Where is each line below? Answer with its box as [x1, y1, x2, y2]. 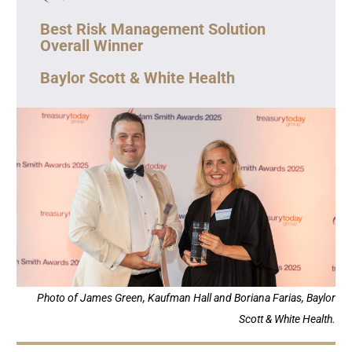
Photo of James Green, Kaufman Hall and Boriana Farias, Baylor [37, 291, 336, 305]
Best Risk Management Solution [39, 19, 266, 38]
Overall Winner [39, 35, 143, 55]
